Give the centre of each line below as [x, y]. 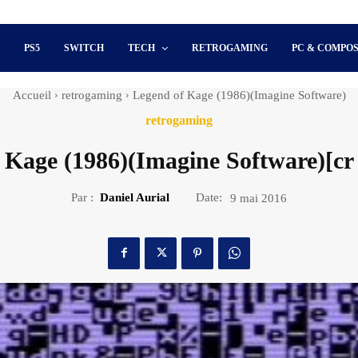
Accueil [32, 95]
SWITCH [84, 48]
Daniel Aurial [135, 197]
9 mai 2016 [259, 198]
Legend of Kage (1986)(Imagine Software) [239, 95]
